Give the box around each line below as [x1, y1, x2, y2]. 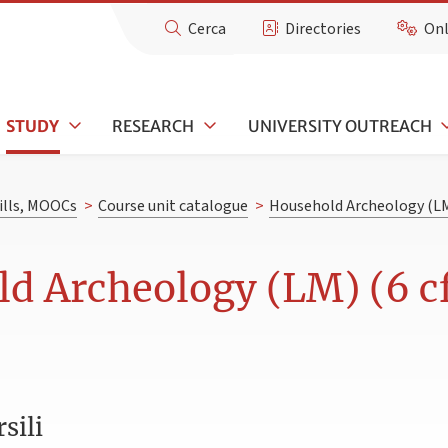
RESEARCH [112, 115, 195, 136]
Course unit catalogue [97, 195, 248, 218]
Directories [285, 18, 362, 40]
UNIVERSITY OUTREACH [247, 115, 432, 136]
